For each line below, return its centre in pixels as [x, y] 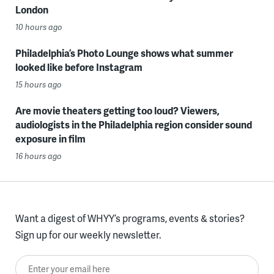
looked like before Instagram [79, 67]
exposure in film [50, 139]
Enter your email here [62, 263]
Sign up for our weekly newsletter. [88, 235]
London [31, 9]
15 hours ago [38, 84]
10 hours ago [39, 27]
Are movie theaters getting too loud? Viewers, [117, 110]
